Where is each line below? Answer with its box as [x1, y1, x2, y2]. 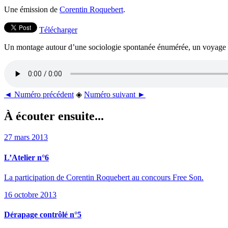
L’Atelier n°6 [4, 153, 49, 162]
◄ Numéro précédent [4, 90, 74, 99]
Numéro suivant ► [84, 90, 146, 99]
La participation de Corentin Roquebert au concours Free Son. [4, 173, 204, 182]
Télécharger [39, 25, 77, 34]
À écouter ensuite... [4, 109, 104, 123]
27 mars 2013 [4, 133, 48, 142]
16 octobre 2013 [4, 190, 56, 199]
